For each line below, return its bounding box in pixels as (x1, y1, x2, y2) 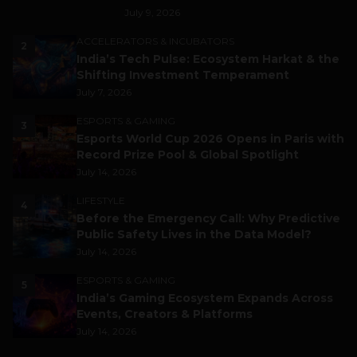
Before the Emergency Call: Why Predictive (76, 210, 340, 226)
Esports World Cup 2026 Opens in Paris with (76, 131, 344, 146)
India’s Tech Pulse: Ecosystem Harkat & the (76, 51, 339, 66)
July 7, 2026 (76, 85, 131, 98)
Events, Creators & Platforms (76, 306, 253, 321)
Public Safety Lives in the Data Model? (76, 226, 312, 241)
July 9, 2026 (124, 6, 180, 18)
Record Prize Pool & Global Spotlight (76, 147, 299, 162)
